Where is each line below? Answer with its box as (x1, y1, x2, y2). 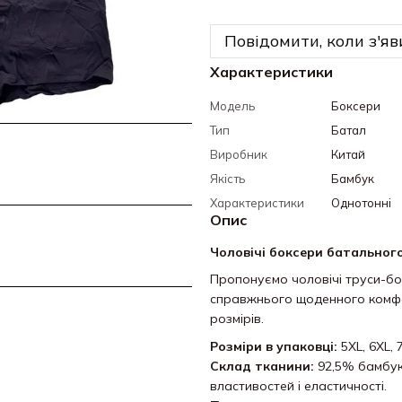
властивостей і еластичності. (210, 377, 387, 394)
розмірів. (210, 310, 264, 328)
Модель (210, 99, 255, 113)
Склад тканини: (210, 357, 314, 374)
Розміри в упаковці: (210, 337, 337, 354)
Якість (210, 171, 245, 186)
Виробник (210, 147, 267, 162)
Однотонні (331, 196, 391, 210)
